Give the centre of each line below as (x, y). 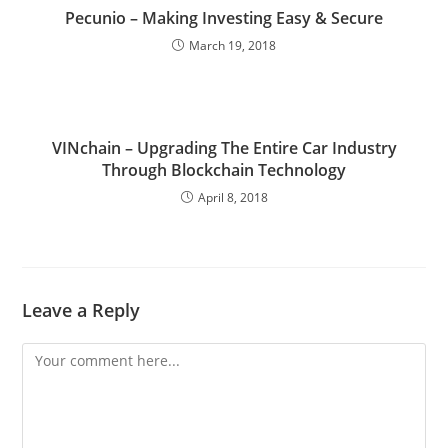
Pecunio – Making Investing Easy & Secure (224, 17)
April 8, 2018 (232, 197)
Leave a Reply (81, 309)
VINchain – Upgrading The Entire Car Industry (224, 147)
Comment (54, 354)
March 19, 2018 (232, 45)
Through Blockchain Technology (224, 169)
